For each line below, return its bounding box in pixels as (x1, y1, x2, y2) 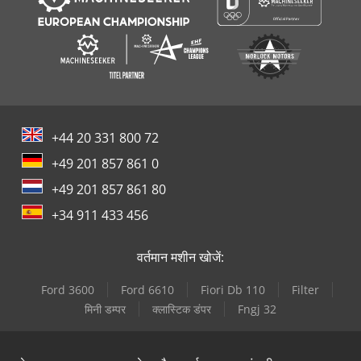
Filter (292, 281, 319, 297)
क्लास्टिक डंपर (152, 301, 211, 317)
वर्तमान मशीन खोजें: (137, 247, 224, 266)
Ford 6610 (121, 281, 174, 297)
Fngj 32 (238, 301, 276, 317)
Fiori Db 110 (201, 281, 265, 297)
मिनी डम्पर (85, 301, 126, 317)
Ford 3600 (41, 281, 94, 297)
